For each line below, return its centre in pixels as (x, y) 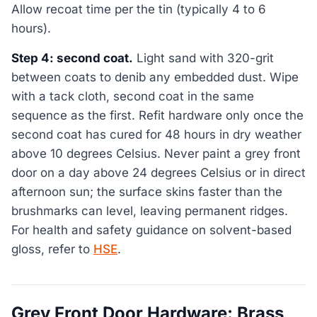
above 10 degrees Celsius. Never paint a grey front (156, 153)
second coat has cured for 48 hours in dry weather (156, 134)
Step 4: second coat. (72, 58)
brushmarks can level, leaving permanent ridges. (150, 211)
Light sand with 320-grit (203, 58)
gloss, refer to (52, 249)
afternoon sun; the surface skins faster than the (147, 191)
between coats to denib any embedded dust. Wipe (155, 77)
